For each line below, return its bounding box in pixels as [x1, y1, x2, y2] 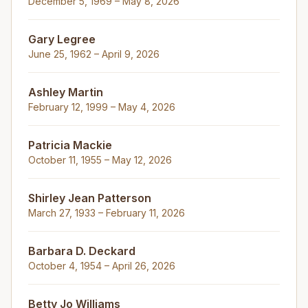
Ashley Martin [28, 85, 103, 99]
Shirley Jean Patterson [28, 191, 151, 205]
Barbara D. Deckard [28, 244, 135, 258]
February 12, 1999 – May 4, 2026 [28, 101, 175, 113]
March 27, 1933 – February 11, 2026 [28, 207, 185, 219]
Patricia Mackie [28, 138, 112, 152]
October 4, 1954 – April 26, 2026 [28, 260, 175, 272]
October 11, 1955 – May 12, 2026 [28, 154, 172, 166]
